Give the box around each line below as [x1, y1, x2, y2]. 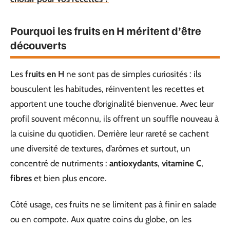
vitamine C [162, 158, 201, 168]
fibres [10, 172, 32, 183]
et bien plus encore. [32, 172, 107, 183]
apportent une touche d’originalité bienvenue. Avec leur [10, 98, 214, 109]
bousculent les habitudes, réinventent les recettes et [10, 83, 204, 94]
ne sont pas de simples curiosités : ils [64, 68, 201, 79]
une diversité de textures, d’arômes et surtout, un [10, 143, 190, 154]
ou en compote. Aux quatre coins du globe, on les [10, 214, 191, 224]
